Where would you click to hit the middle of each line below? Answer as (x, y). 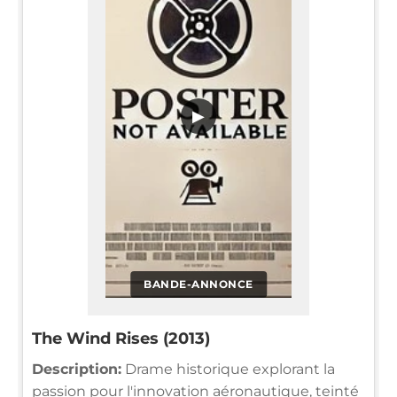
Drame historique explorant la (228, 369)
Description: (77, 369)
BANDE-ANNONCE (198, 284)
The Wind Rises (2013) (121, 338)
